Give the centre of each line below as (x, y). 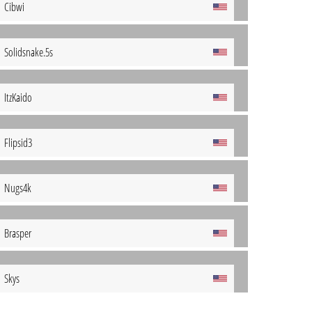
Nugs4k (18, 188)
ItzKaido (18, 97)
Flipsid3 (18, 143)
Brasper (18, 233)
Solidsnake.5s (29, 52)
